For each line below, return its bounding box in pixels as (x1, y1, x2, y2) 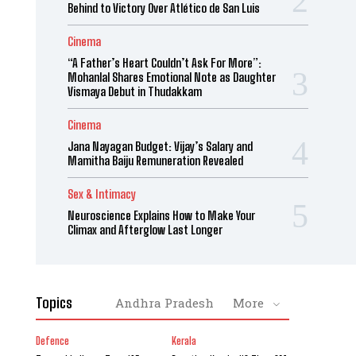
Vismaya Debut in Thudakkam (67, 84, 202, 99)
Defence (35, 335, 69, 347)
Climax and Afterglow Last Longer (67, 222, 222, 237)
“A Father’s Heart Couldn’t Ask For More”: (67, 56, 261, 70)
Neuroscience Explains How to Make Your (67, 208, 255, 222)
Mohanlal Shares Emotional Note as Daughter (67, 70, 276, 84)
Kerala (172, 335, 197, 347)
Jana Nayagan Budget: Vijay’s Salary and (67, 139, 253, 153)
